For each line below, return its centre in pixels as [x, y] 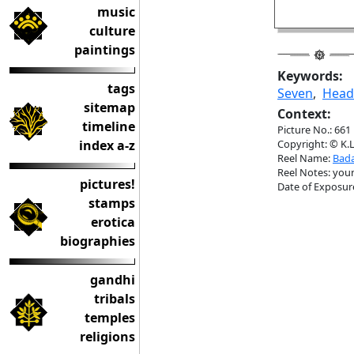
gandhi [113, 280]
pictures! [107, 184]
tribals [115, 299]
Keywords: [310, 76]
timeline [109, 126]
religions [107, 337]
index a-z [107, 145]
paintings [105, 50]
